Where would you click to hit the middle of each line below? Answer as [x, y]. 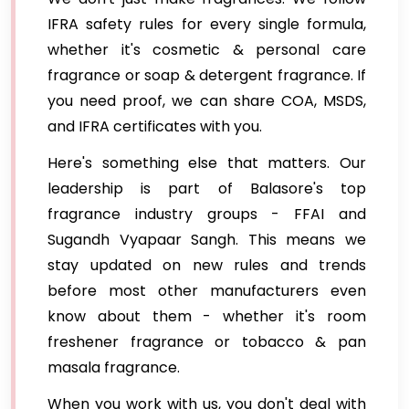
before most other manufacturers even [207, 291]
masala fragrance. [114, 368]
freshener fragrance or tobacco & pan [207, 342]
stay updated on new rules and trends [207, 266]
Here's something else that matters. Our [207, 163]
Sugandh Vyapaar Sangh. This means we [207, 240]
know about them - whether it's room [207, 317]
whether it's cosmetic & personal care [207, 50]
